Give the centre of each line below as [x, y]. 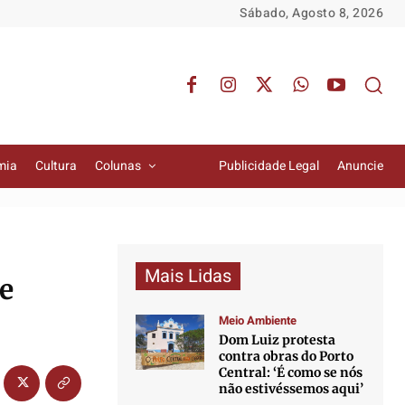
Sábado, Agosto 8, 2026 [311, 13]
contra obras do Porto [287, 356]
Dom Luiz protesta [278, 340]
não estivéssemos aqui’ [292, 389]
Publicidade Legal [269, 166]
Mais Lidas [188, 276]
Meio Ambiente [258, 320]
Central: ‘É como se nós [291, 372]
